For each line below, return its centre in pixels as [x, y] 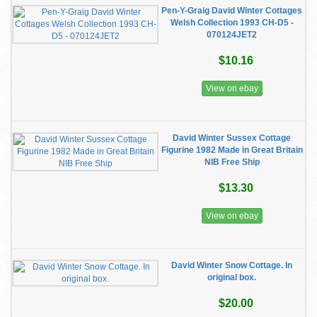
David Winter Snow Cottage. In [232, 265]
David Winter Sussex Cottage [232, 138]
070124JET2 [232, 35]
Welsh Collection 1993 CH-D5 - [232, 23]
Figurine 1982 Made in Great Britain [232, 150]
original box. [232, 277]
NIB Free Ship [232, 162]
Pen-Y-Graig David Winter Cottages [232, 11]
